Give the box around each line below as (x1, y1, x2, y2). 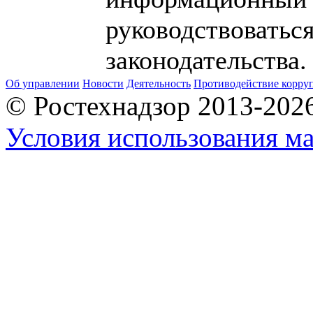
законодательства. (105, 45, 307, 75)
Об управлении (6, 78, 80, 89)
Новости (82, 78, 124, 89)
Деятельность (126, 78, 191, 89)
